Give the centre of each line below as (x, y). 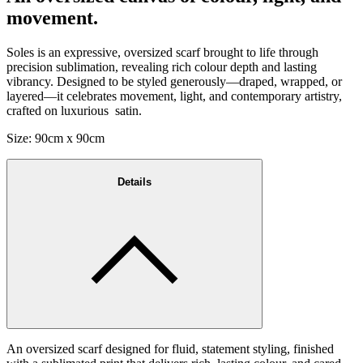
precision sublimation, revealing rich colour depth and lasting (162, 67)
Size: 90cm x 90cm (56, 139)
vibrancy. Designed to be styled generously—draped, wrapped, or (174, 82)
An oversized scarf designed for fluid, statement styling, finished (170, 348)
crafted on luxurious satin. (74, 111)
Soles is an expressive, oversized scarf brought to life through (162, 53)
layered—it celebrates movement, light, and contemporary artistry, (174, 96)
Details (135, 181)
